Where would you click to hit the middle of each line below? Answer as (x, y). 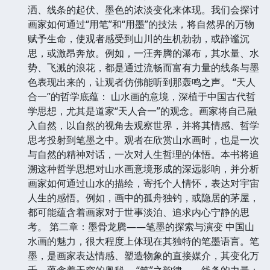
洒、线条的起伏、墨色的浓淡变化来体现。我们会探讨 (143, 9)
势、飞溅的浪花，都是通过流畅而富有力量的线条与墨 (143, 67)
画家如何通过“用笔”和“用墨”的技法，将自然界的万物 (141, 24)
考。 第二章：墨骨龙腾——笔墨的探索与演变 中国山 (141, 226)
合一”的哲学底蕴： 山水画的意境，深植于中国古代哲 (142, 96)
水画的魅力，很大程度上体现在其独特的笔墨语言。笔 (143, 241)
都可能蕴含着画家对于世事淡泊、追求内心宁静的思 (139, 212)
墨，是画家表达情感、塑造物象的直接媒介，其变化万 (143, 255)
